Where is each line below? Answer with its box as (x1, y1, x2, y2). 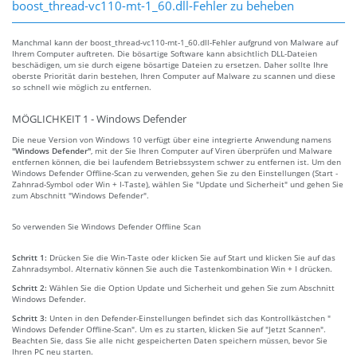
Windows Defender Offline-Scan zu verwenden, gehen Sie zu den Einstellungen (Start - (12, 167, 338, 178)
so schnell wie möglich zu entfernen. (12, 80, 151, 92)
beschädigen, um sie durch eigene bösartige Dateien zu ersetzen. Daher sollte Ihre (12, 58, 328, 70)
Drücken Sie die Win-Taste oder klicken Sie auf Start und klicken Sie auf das (49, 251, 335, 263)
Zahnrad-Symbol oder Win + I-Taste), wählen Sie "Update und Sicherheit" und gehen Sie (12, 178, 343, 190)
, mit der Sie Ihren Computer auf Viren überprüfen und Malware (91, 144, 332, 156)
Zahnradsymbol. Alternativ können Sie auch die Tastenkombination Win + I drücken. (12, 262, 332, 274)
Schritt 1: (12, 251, 49, 263)
